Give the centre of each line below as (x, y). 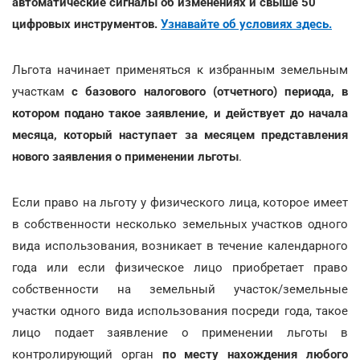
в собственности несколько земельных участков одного (180, 224)
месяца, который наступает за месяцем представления (180, 135)
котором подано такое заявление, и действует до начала (180, 113)
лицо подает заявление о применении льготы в (180, 332)
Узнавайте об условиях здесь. (246, 24)
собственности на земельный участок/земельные (180, 289)
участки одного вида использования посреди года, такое (180, 311)
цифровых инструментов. (86, 24)
